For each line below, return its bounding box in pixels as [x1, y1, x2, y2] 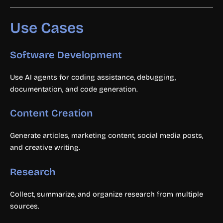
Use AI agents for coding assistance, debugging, [10, 73, 176, 82]
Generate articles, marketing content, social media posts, [10, 131, 203, 140]
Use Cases [10, 19, 84, 37]
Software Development [10, 49, 122, 61]
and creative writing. [10, 143, 80, 152]
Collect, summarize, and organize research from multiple [10, 189, 203, 199]
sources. [10, 201, 39, 211]
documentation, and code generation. [10, 85, 138, 94]
